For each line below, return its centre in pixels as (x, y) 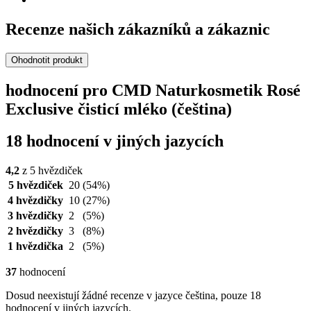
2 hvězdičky (35, 231)
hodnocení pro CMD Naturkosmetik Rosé (153, 90)
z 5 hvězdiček (51, 171)
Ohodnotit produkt (47, 60)
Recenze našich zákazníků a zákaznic (138, 29)
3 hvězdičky (35, 216)
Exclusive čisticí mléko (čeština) (119, 109)
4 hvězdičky (35, 201)
